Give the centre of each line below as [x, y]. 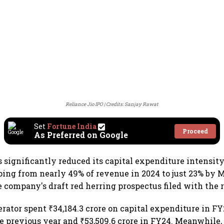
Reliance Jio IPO [84, 104]
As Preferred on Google [81, 135]
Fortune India [72, 126]
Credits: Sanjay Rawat [132, 104]
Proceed [195, 131]
